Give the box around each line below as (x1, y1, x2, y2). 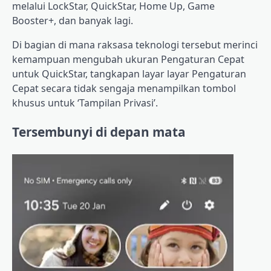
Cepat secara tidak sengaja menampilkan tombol (12, 82, 236, 96)
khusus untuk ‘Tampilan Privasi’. (12, 96, 158, 110)
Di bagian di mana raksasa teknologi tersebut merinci (12, 38, 258, 52)
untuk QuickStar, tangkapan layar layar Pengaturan (12, 67, 246, 81)
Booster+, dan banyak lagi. (12, 14, 133, 28)
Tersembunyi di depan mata (12, 123, 186, 141)
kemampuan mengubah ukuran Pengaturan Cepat (12, 53, 244, 67)
